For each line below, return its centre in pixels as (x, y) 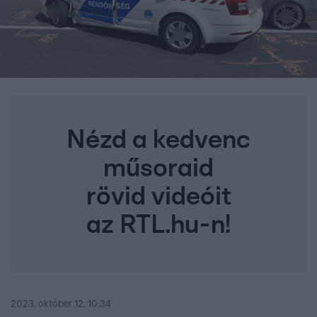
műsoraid (158, 169)
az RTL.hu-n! (158, 225)
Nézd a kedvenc (158, 140)
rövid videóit (158, 197)
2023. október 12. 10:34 (61, 305)
